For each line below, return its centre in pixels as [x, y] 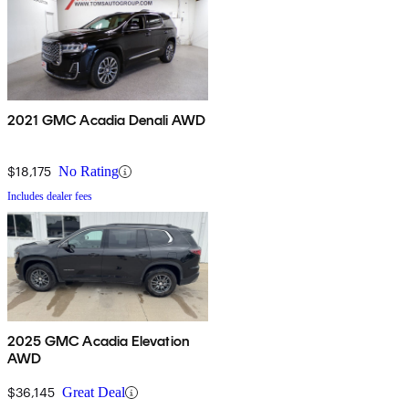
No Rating [89, 172]
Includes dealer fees [50, 197]
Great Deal [94, 393]
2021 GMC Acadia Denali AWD [107, 121]
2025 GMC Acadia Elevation [99, 341]
